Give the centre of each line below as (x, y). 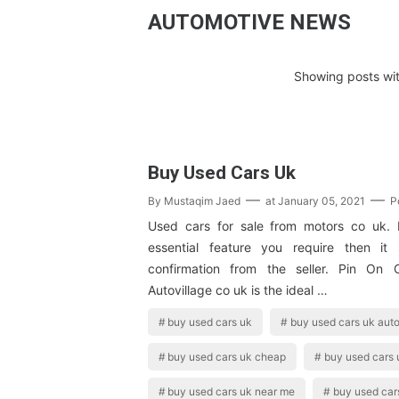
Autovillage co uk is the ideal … (238, 290)
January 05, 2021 (322, 201)
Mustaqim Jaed (202, 201)
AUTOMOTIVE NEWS (249, 22)
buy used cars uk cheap (227, 357)
